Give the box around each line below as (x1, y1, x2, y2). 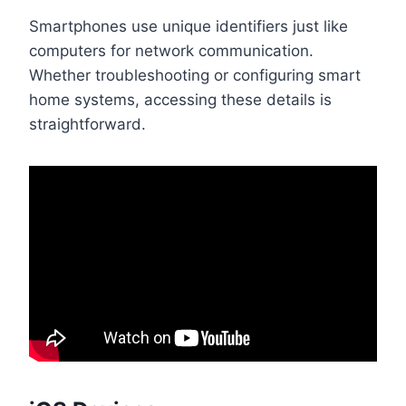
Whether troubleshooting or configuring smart (29, 65, 361, 84)
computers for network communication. (29, 41, 314, 60)
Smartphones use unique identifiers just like (29, 16, 348, 35)
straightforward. (29, 114, 146, 133)
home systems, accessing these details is (29, 90, 332, 109)
